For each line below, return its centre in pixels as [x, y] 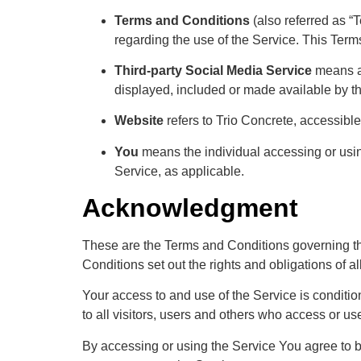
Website [139, 121]
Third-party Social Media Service [213, 70]
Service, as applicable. [179, 171]
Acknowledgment [190, 208]
